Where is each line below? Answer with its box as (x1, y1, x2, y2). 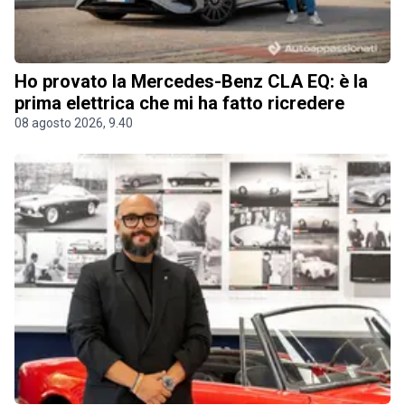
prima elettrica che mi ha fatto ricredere (14, 92, 344, 115)
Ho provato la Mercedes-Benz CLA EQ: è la (14, 71, 368, 93)
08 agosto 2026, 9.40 (14, 116, 133, 131)
